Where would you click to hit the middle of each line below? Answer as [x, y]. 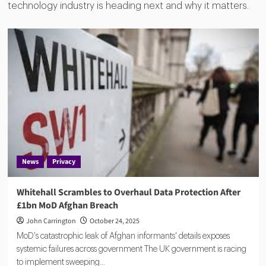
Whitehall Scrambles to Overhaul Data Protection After [128, 192]
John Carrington [51, 221]
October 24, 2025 [114, 221]
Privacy [64, 161]
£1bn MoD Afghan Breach [67, 205]
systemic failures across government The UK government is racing [131, 249]
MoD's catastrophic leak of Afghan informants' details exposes [123, 236]
